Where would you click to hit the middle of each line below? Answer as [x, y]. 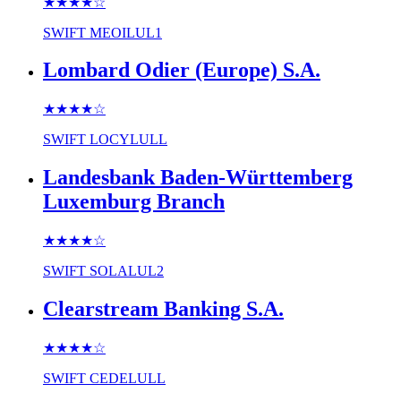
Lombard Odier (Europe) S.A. [182, 70]
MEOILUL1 [126, 32]
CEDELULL [128, 378]
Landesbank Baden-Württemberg [198, 178]
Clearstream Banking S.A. [163, 309]
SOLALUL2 [127, 271]
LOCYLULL [128, 140]
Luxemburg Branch [134, 202]
